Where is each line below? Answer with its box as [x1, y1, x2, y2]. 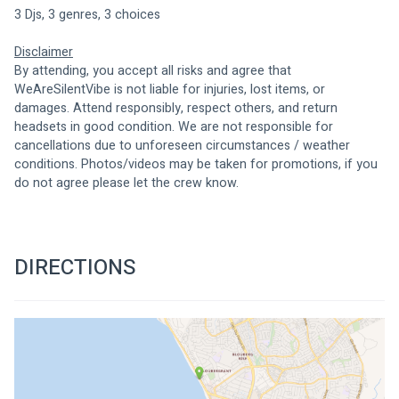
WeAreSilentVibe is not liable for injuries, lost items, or [14, 79, 329, 99]
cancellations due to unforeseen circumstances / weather [14, 135, 354, 155]
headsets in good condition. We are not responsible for [14, 117, 337, 136]
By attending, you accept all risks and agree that [14, 61, 295, 80]
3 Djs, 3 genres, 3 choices [14, 4, 164, 24]
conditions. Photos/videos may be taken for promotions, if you [14, 154, 381, 174]
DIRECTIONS [14, 252, 135, 284]
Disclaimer [14, 42, 73, 61]
